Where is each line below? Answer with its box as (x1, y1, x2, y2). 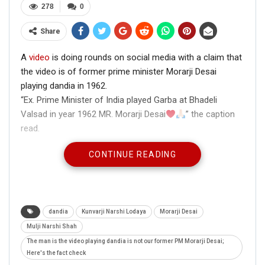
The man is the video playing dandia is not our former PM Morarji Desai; (27, 238, 224, 245)
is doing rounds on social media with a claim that (50, 52, 242, 63)
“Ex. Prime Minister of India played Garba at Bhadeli (21, 95, 217, 106)
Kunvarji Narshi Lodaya (82, 208, 146, 215)
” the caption (186, 109, 235, 120)
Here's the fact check (27, 250, 86, 257)
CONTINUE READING (88, 150, 177, 160)
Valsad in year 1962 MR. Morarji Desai (21, 109, 166, 120)
